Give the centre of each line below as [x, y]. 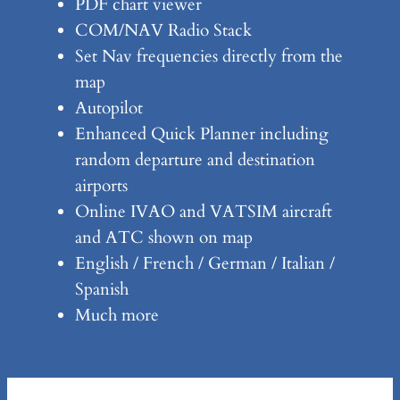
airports [101, 186]
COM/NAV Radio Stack [163, 31]
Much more [117, 316]
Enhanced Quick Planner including [201, 134]
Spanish [101, 290]
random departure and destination [195, 160]
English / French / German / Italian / [204, 264]
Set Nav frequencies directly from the [208, 57]
